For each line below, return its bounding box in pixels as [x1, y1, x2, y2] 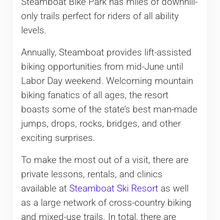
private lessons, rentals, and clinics [21, 169, 163, 180]
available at [21, 183, 69, 194]
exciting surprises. [21, 133, 95, 144]
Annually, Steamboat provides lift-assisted [21, 47, 192, 58]
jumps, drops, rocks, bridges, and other [21, 118, 181, 130]
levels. [21, 25, 47, 36]
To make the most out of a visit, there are [21, 155, 189, 166]
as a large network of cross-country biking [21, 197, 192, 209]
